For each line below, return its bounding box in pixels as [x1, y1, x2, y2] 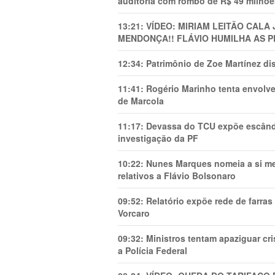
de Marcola [118, 95, 164, 107]
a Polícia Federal [118, 244, 187, 257]
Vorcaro [118, 207, 150, 219]
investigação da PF [118, 132, 198, 144]
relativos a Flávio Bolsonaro [118, 169, 236, 182]
